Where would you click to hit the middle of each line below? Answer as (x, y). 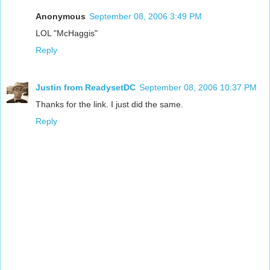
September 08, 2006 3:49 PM (146, 17)
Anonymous (61, 17)
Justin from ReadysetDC (86, 88)
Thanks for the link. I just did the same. (109, 105)
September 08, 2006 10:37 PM (198, 88)
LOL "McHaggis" (67, 33)
